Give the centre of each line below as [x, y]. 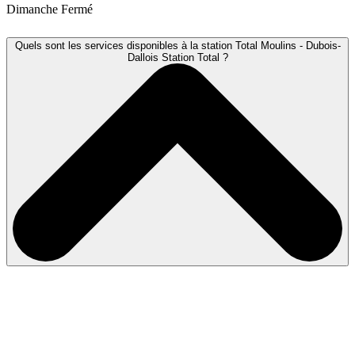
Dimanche [32, 10]
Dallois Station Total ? [177, 58]
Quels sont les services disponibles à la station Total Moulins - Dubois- [177, 46]
